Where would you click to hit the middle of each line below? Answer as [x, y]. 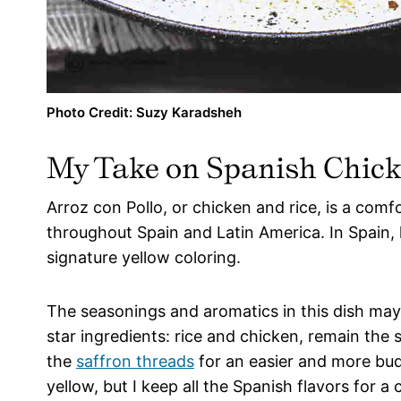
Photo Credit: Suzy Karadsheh [144, 113]
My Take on [126, 168]
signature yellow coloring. [144, 258]
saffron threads [135, 362]
